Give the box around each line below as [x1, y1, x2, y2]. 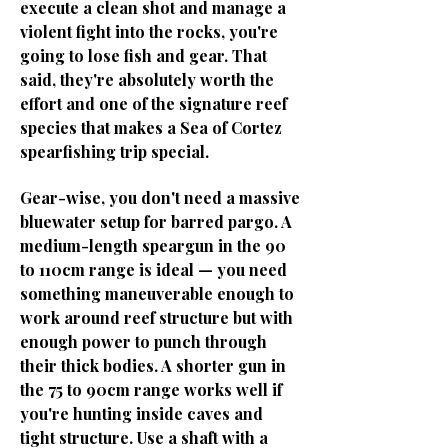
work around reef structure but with [20, 307, 293, 328]
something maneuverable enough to [20, 283, 294, 304]
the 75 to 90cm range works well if [20, 379, 282, 400]
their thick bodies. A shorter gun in [20, 355, 286, 376]
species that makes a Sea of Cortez [20, 117, 282, 138]
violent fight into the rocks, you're [20, 21, 278, 42]
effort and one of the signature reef [20, 93, 287, 114]
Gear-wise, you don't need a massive [20, 187, 300, 208]
